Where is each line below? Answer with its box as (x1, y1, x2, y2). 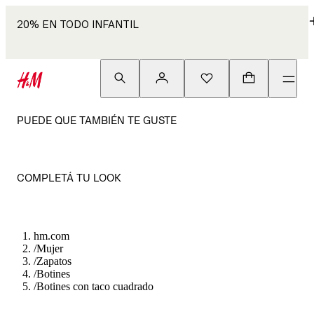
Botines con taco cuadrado (36, 280, 153, 292)
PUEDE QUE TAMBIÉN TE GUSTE (17, 114, 177, 126)
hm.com (34, 230, 69, 242)
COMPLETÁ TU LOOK (17, 172, 121, 184)
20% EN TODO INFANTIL (17, 18, 139, 30)
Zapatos (36, 255, 71, 267)
